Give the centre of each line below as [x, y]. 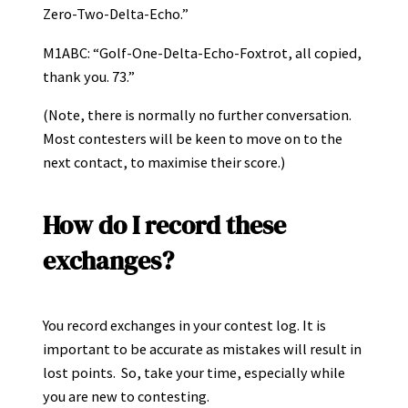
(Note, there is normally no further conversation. [197, 114]
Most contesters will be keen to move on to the [193, 138]
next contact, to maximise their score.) [164, 162]
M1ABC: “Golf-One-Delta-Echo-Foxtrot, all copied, [202, 52]
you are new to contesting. [126, 397]
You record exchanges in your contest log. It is [184, 326]
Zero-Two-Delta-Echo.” [116, 14]
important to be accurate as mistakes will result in [202, 349]
